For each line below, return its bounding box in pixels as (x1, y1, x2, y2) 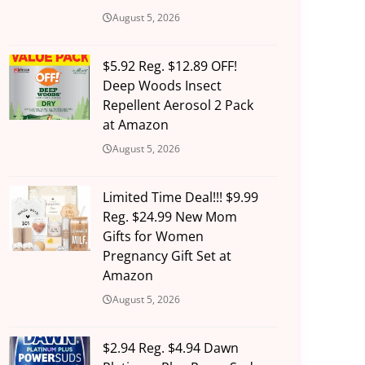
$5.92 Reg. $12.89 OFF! (102, 57, 237, 76)
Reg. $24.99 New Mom (102, 208, 237, 226)
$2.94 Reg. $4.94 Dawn (102, 339, 239, 358)
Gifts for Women (102, 227, 204, 246)
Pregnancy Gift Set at (102, 247, 231, 266)
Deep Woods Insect (102, 77, 222, 95)
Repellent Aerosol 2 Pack (102, 96, 253, 115)
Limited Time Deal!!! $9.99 (102, 188, 258, 207)
